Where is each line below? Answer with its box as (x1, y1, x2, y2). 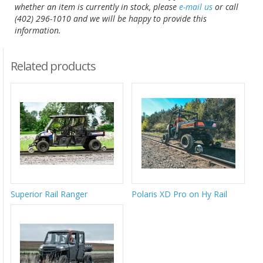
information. (15, 24, 63, 36)
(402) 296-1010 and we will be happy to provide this (15, 12, 207, 24)
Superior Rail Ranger (11, 188, 87, 200)
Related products (11, 58, 96, 74)
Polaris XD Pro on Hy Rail (131, 188, 228, 200)
